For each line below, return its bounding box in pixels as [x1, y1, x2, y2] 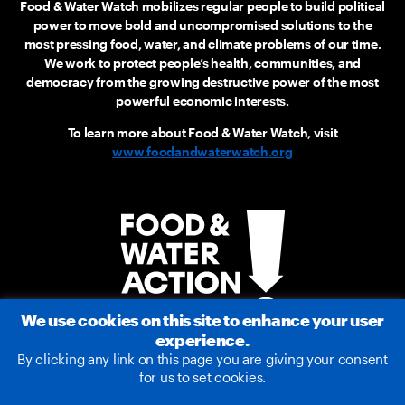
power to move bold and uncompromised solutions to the [33, 16, 372, 33]
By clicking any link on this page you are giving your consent [17, 350, 388, 367]
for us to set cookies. [138, 368, 267, 385]
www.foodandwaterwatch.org [112, 143, 293, 159]
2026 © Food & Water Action [119, 381, 286, 398]
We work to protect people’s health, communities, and [44, 54, 361, 71]
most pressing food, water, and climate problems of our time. [24, 35, 381, 52]
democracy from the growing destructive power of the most [26, 73, 379, 89]
